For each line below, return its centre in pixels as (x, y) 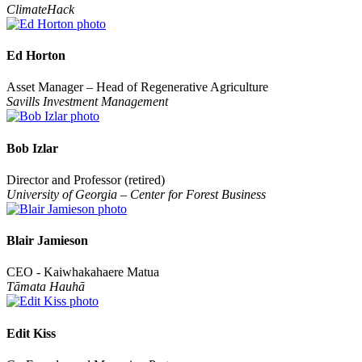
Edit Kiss (31, 333)
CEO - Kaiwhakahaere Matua (83, 272)
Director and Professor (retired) (86, 179)
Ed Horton (36, 56)
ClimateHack (40, 9)
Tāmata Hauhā (46, 287)
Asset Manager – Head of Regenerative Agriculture (137, 87)
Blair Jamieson (47, 241)
